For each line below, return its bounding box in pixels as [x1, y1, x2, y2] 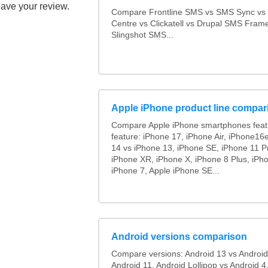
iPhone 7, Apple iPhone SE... [111, 166, 220, 175]
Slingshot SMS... [111, 31, 173, 40]
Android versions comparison [111, 232, 247, 242]
